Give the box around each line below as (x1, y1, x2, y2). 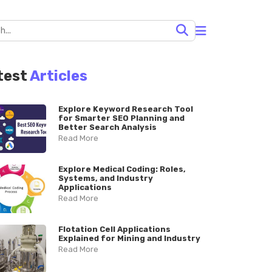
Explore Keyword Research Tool (58, 104, 193, 114)
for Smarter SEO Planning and (58, 114, 185, 123)
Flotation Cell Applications (58, 225, 171, 234)
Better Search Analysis (58, 123, 157, 132)
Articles (30, 67, 87, 84)
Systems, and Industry (58, 174, 153, 183)
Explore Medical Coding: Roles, (58, 165, 186, 174)
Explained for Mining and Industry (58, 234, 200, 243)
